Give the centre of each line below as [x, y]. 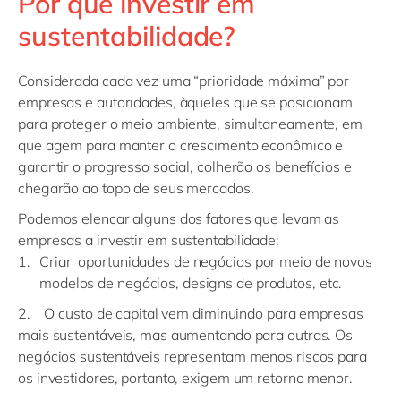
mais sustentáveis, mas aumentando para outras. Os [186, 334]
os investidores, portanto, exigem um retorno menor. [185, 377]
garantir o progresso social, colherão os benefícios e [185, 167]
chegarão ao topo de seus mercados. [136, 188]
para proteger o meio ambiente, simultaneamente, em [190, 124]
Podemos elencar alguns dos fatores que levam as [179, 219]
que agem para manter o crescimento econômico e [181, 145]
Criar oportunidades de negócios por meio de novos [206, 262]
